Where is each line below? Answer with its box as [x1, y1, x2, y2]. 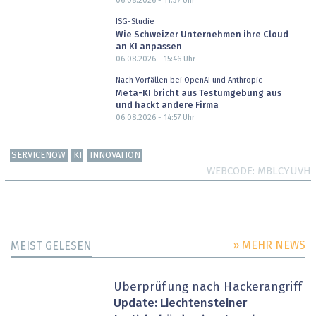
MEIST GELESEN [11, 241, 92, 253]
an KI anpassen [115, 42, 182, 51]
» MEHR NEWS [233, 240, 305, 252]
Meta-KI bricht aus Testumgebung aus [115, 88, 281, 98]
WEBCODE [207, 165, 253, 176]
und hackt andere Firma [115, 100, 219, 110]
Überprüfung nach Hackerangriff [113, 281, 302, 294]
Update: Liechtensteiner [113, 297, 248, 310]
